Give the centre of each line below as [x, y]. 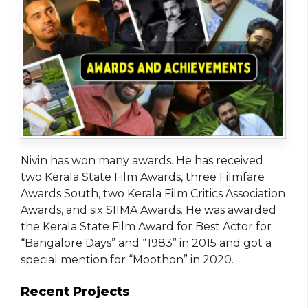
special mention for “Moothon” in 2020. [127, 260]
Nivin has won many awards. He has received [142, 161]
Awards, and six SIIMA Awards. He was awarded [148, 210]
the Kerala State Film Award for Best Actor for [146, 227]
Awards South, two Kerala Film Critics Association [153, 194]
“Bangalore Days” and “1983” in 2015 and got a [146, 243]
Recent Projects [75, 292]
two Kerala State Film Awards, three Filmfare [143, 177]
